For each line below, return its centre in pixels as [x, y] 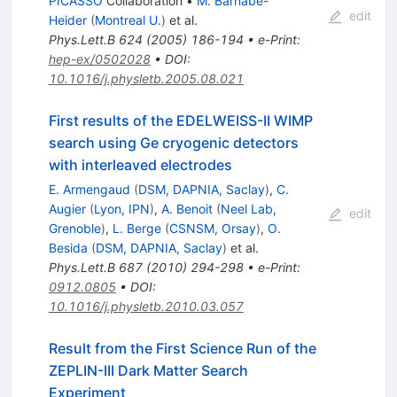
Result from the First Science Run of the [182, 349]
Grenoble [74, 229]
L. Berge [136, 229]
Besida [68, 248]
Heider [67, 20]
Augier [67, 209]
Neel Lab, [248, 209]
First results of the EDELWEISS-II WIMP [180, 121]
